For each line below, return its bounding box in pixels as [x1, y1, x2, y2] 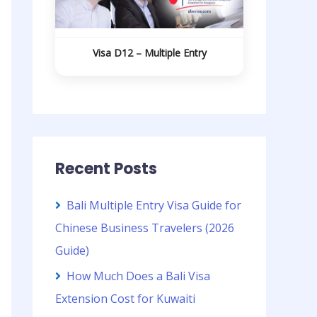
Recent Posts [55, 157, 157, 180]
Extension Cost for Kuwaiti [55, 290, 195, 306]
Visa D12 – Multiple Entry [92, 45, 207, 59]
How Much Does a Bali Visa [67, 267, 210, 284]
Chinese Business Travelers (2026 [55, 219, 234, 236]
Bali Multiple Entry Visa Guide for [67, 197, 241, 213]
